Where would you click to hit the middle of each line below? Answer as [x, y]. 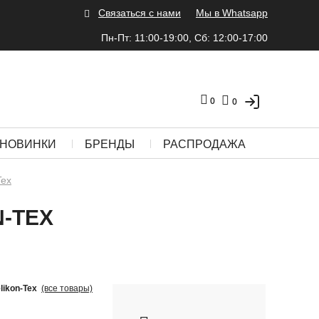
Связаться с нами [139, 13]
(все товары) [67, 288]
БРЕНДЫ [110, 144]
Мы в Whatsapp [231, 13]
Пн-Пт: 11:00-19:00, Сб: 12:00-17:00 [184, 38]
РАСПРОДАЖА [204, 144]
